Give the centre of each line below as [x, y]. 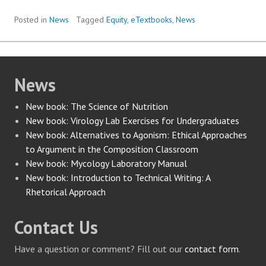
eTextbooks [151, 20]
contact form [212, 249]
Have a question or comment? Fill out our [99, 249]
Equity [117, 20]
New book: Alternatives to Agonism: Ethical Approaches [137, 135]
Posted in [32, 20]
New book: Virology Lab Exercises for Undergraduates [133, 121]
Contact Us [56, 227]
